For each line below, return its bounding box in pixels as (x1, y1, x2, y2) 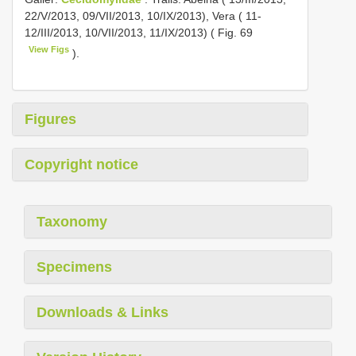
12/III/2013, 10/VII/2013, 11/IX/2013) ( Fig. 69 (25, 26, 253, 39)
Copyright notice (25, 156, 138, 172)
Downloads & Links (37, 304, 168, 320)
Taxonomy (37, 213, 107, 230)
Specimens (37, 258, 112, 275)
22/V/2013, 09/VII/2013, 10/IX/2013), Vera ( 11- (25, 10, 261, 22)
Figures (25, 110, 76, 127)
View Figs (29, 44, 70, 54)
